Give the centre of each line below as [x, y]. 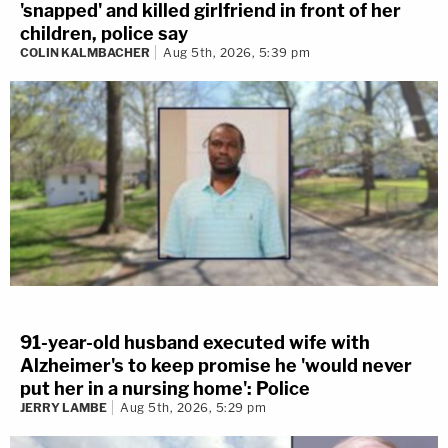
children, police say [104, 34]
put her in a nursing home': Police [165, 388]
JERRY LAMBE [63, 407]
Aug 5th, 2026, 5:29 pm [193, 407]
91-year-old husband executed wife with [195, 342]
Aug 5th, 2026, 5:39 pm [236, 53]
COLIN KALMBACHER [85, 53]
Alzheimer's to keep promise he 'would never [216, 365]
